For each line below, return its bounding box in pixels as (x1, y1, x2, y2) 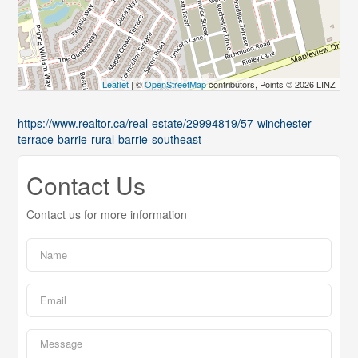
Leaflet (101, 77, 129, 90)
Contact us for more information (26, 205, 188, 222)
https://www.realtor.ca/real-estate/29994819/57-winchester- (18, 114, 316, 131)
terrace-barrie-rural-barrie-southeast (18, 130, 202, 147)
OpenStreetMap (144, 77, 206, 90)
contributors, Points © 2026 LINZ (205, 77, 336, 90)
